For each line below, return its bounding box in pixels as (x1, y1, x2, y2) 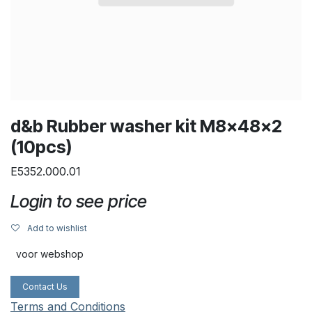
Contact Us (22, 281, 68, 292)
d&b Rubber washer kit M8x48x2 (10, 115, 282, 136)
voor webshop (16, 247, 84, 260)
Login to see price (10, 190, 147, 212)
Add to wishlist (27, 222, 87, 233)
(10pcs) (10, 136, 72, 157)
